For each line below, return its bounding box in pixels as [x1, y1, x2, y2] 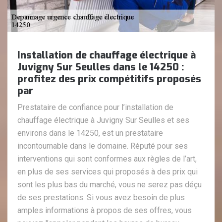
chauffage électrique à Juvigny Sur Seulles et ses [17, 115, 189, 125]
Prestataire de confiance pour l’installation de [17, 103, 173, 112]
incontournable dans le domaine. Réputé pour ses [17, 141, 188, 151]
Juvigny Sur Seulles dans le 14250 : [17, 60, 184, 74]
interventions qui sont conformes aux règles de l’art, [17, 154, 197, 164]
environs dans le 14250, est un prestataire [17, 128, 163, 138]
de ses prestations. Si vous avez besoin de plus [17, 193, 185, 203]
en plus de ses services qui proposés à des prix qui [17, 167, 198, 177]
